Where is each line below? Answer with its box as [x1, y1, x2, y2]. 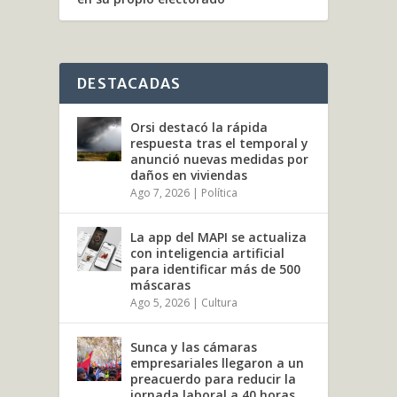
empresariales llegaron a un [130, 354, 305, 372]
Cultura [201, 295, 238, 311]
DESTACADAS [77, 74, 182, 93]
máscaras [130, 276, 191, 294]
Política [201, 185, 238, 201]
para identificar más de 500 [130, 261, 301, 278]
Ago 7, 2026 [130, 185, 191, 201]
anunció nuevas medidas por [130, 151, 309, 168]
